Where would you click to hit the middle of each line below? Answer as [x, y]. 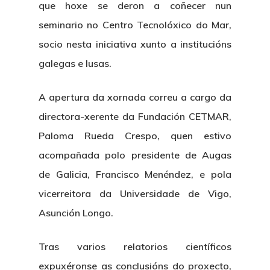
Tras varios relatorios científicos [135, 246]
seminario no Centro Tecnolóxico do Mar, [135, 25]
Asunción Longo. [76, 213]
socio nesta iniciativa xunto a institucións [135, 44]
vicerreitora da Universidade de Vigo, [135, 193]
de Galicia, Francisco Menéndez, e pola [135, 174]
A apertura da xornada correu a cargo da [135, 97]
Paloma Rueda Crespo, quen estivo [135, 136]
